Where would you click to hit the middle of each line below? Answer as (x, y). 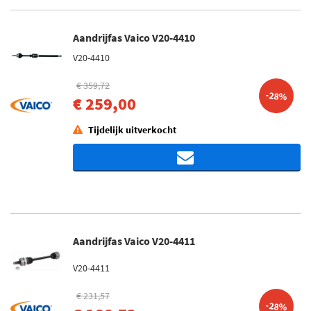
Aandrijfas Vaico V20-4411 (134, 241)
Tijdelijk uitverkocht (132, 130)
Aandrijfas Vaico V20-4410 (134, 37)
